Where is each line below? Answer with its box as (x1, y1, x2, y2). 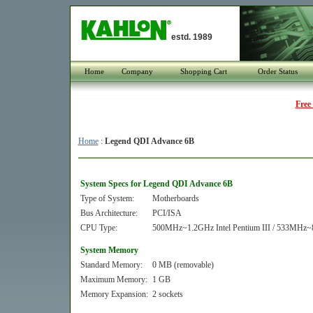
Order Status (257, 67, 298, 75)
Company (122, 67, 153, 75)
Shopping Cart (180, 67, 227, 75)
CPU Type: (80, 223, 117, 233)
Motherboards (152, 194, 199, 203)
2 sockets (152, 289, 183, 299)
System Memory (80, 245, 138, 255)
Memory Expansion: (80, 289, 148, 299)
